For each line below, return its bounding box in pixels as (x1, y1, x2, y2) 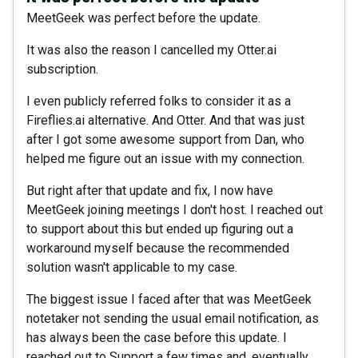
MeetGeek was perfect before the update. (26, 10, 261, 26)
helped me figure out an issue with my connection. (26, 151, 304, 166)
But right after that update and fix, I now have (26, 183, 273, 198)
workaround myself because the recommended (26, 241, 289, 256)
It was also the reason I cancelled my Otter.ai (26, 42, 276, 58)
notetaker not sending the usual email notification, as (26, 311, 319, 326)
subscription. (26, 62, 98, 77)
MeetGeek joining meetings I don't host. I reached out (26, 202, 323, 217)
